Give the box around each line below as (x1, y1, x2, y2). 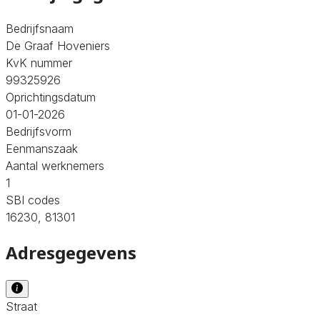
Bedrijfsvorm (6, 124, 71, 139)
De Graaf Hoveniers (6, 38, 110, 53)
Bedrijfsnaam (6, 21, 74, 36)
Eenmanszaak (6, 141, 78, 156)
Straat (6, 299, 37, 314)
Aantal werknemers (6, 158, 104, 173)
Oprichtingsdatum (6, 89, 96, 104)
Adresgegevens (6, 240, 136, 264)
